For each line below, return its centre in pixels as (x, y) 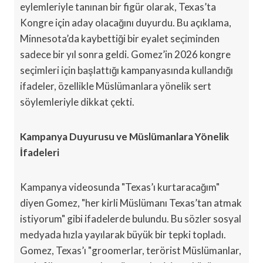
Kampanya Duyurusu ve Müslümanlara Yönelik (124, 136)
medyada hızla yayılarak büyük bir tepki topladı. (123, 234)
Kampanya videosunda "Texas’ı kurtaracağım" (120, 187)
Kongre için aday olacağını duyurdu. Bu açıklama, (126, 22)
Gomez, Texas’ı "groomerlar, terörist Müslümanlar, (131, 250)
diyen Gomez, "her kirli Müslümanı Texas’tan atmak (131, 203)
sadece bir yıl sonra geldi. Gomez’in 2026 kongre (125, 54)
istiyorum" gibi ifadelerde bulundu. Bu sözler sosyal (131, 218)
